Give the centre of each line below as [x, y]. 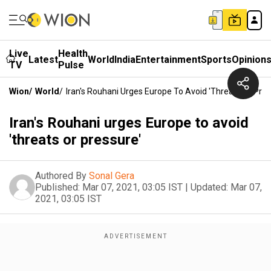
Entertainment [168, 59]
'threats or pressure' [75, 140]
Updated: [209, 187]
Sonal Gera [112, 176]
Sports [216, 59]
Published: [57, 187]
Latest [43, 59]
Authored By [61, 176]
